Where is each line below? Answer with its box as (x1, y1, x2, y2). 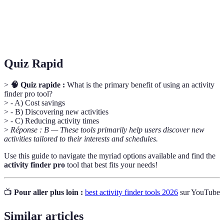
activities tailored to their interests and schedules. (4, 134, 158, 143)
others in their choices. (74, 29, 138, 37)
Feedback (12, 29, 41, 37)
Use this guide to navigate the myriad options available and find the (4, 151, 215, 160)
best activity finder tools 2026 (85, 187, 178, 196)
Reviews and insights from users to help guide (74, 18, 204, 26)
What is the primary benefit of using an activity (65, 80, 214, 89)
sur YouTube (178, 187, 220, 196)
